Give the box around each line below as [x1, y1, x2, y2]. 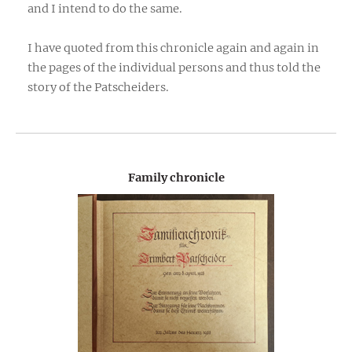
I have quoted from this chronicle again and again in [27, 40, 319, 55]
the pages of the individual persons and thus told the [27, 60, 321, 75]
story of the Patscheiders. [27, 79, 169, 94]
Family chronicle [127, 170, 225, 185]
